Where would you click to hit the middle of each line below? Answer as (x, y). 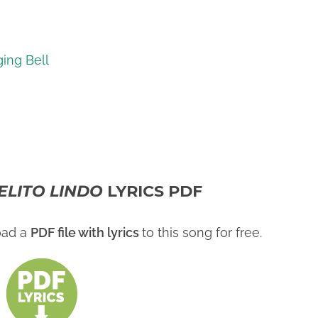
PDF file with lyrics (87, 232)
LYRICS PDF (155, 191)
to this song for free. (202, 232)
